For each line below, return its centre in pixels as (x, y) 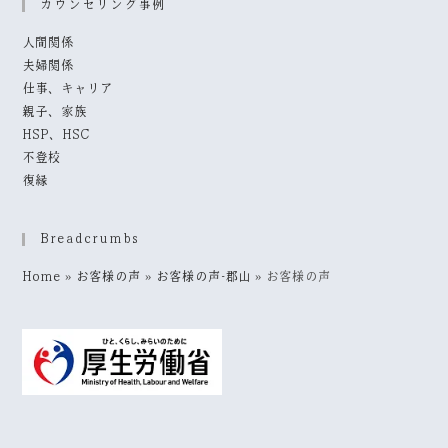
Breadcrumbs (90, 239)
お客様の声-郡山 (204, 277)
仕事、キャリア (68, 89)
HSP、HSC (56, 135)
